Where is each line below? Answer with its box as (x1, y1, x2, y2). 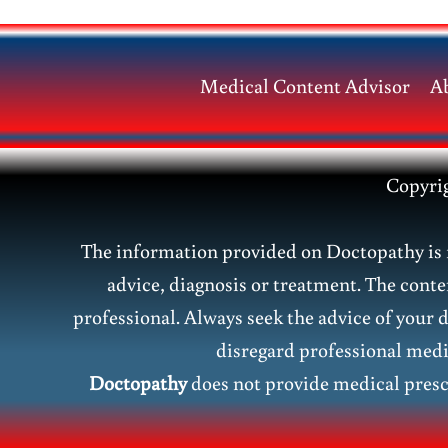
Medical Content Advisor (199, 72, 410, 98)
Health (101, 90, 159, 117)
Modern (101, 57, 169, 84)
